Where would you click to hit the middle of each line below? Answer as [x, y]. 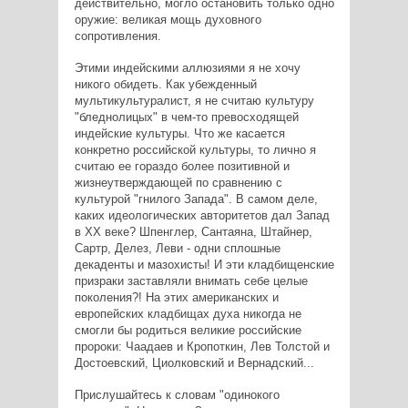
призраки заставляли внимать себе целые [191, 280]
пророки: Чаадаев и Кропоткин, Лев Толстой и [202, 346]
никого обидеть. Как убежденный [165, 84]
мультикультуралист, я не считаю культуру [194, 100]
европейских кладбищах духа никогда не [188, 313]
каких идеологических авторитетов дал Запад [202, 215]
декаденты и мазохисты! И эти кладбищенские [204, 264]
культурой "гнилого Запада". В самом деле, [196, 199]
